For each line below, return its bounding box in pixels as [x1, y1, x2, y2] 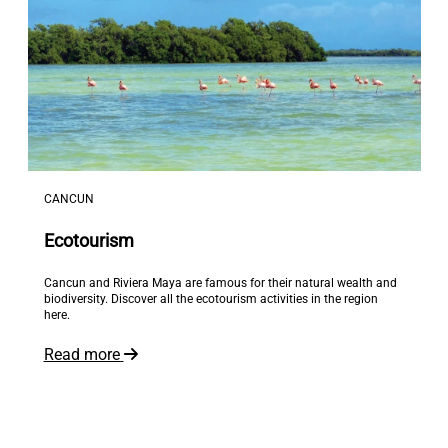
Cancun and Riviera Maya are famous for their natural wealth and [43, 276, 397, 291]
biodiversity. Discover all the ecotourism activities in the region [43, 292, 378, 307]
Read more [43, 345, 124, 365]
